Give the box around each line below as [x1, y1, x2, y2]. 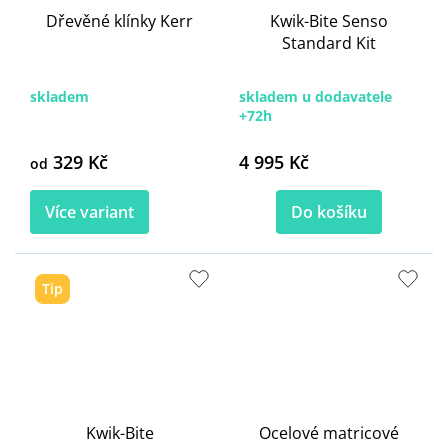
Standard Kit [281, 31, 376, 54]
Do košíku [290, 200, 367, 223]
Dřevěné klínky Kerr [46, 9, 193, 32]
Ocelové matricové [258, 422, 399, 445]
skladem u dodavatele [239, 86, 392, 106]
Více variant [45, 200, 134, 223]
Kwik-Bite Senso [269, 9, 388, 32]
